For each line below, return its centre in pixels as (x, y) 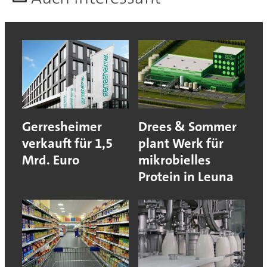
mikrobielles (174, 160)
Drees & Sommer (187, 126)
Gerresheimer (62, 126)
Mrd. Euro (50, 160)
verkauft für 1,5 (67, 143)
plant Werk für (181, 143)
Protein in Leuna (186, 176)
